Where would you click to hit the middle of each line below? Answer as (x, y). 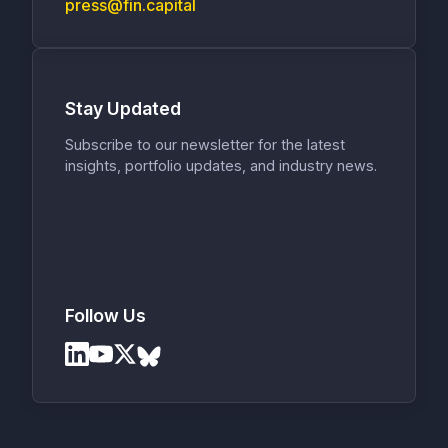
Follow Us (105, 316)
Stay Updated (123, 109)
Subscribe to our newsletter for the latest (205, 144)
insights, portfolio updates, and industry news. (221, 165)
